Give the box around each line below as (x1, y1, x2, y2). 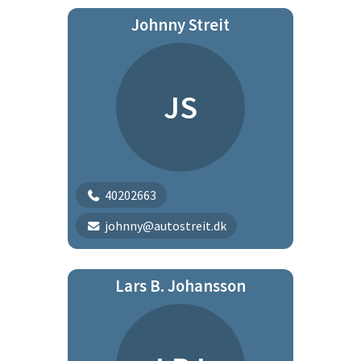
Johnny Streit (131, 15, 230, 35)
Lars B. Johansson (115, 276, 246, 297)
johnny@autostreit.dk (104, 218, 226, 234)
